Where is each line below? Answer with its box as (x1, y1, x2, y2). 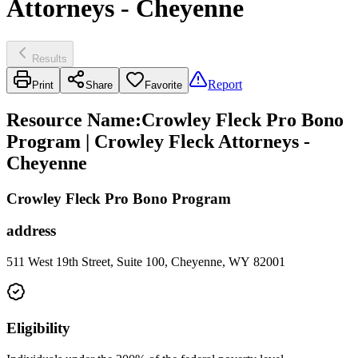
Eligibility (6, 319, 70, 336)
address (6, 222, 56, 240)
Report (208, 77, 242, 91)
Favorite (145, 78, 182, 91)
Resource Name (6, 109, 135, 130)
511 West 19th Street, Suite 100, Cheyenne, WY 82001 (6, 255, 285, 269)
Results (32, 52, 67, 65)
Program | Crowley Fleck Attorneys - (6, 130, 310, 152)
